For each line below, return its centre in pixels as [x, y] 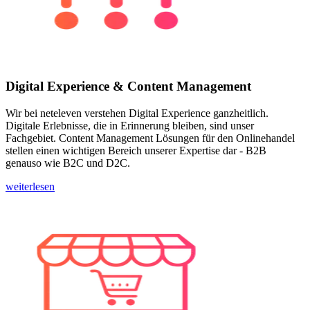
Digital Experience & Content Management [128, 86]
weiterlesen [30, 186]
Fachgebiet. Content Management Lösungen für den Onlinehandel [150, 138]
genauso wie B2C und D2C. [68, 163]
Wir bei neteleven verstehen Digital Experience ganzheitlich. [137, 113]
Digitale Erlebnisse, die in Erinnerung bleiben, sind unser [130, 125]
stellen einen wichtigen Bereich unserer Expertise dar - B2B [136, 150]
